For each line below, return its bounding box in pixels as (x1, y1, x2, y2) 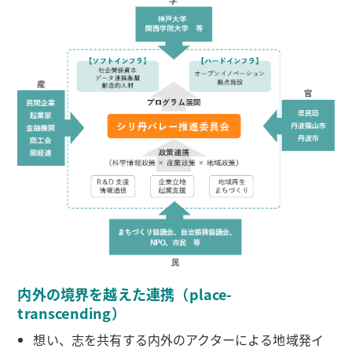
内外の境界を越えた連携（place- (17, 284, 233, 305)
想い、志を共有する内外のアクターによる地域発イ (33, 330, 324, 350)
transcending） (17, 302, 126, 324)
